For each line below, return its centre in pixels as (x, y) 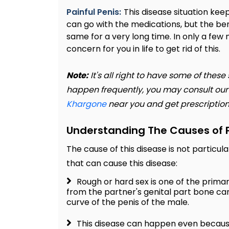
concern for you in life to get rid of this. (143, 49)
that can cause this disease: (122, 164)
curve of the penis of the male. (128, 202)
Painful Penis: (94, 12)
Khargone (86, 104)
